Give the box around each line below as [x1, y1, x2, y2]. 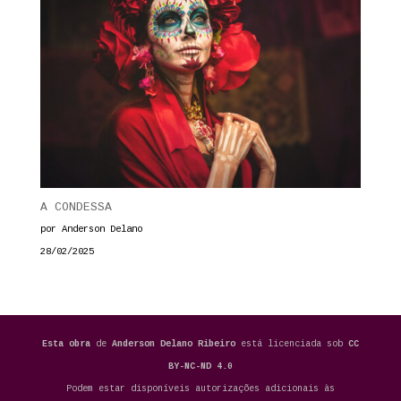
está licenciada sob [240, 338, 348, 349]
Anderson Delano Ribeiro [111, 338, 241, 349]
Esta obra [41, 338, 90, 349]
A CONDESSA [39, 200, 112, 214]
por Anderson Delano [39, 223, 142, 235]
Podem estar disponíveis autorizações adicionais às [65, 383, 335, 394]
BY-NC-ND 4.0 [167, 361, 233, 371]
